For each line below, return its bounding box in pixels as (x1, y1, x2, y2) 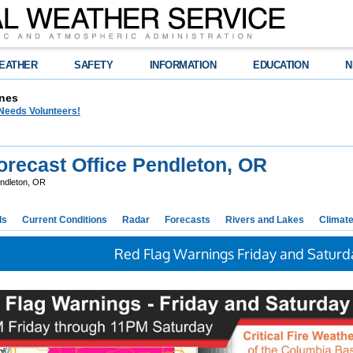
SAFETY (74, 59, 113, 71)
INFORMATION (150, 59, 217, 71)
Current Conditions (22, 214, 107, 225)
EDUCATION (253, 59, 309, 71)
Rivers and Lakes (225, 214, 304, 225)
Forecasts (165, 214, 210, 225)
